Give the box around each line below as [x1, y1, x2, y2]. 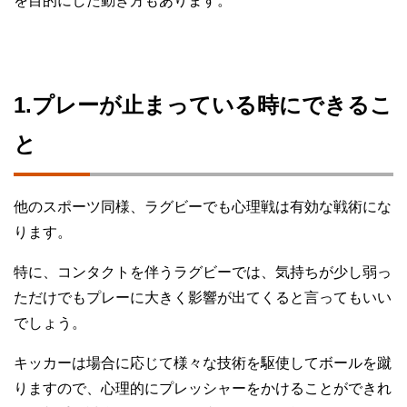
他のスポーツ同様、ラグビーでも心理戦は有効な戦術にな [14, 199, 392, 215]
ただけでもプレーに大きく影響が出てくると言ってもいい [14, 290, 392, 306]
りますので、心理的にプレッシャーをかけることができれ [14, 381, 392, 397]
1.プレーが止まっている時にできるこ [14, 93, 392, 118]
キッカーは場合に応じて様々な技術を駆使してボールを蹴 [14, 355, 392, 372]
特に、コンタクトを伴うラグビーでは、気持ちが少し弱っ [14, 264, 392, 281]
